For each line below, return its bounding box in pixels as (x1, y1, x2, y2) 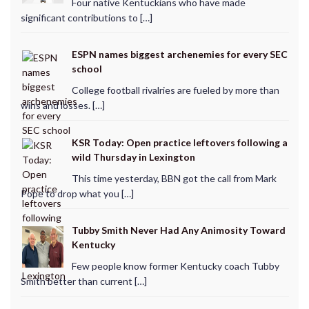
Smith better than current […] (20, 275, 147, 288)
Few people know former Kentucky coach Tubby (71, 260, 279, 272)
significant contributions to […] (20, 11, 152, 23)
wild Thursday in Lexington (71, 150, 195, 163)
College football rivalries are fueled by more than (71, 84, 279, 97)
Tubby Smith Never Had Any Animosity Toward (71, 224, 286, 237)
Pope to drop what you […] (20, 187, 134, 199)
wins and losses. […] (20, 99, 105, 112)
